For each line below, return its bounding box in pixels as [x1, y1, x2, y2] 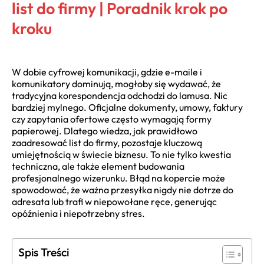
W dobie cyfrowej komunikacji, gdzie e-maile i [12, 66, 202, 78]
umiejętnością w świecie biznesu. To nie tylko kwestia [12, 148, 231, 160]
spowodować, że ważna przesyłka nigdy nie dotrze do [12, 184, 233, 196]
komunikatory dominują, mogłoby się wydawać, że [12, 78, 221, 90]
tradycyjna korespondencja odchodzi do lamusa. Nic [12, 90, 227, 101]
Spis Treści [18, 245, 69, 259]
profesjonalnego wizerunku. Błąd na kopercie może [12, 172, 225, 184]
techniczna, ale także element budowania [12, 160, 184, 172]
